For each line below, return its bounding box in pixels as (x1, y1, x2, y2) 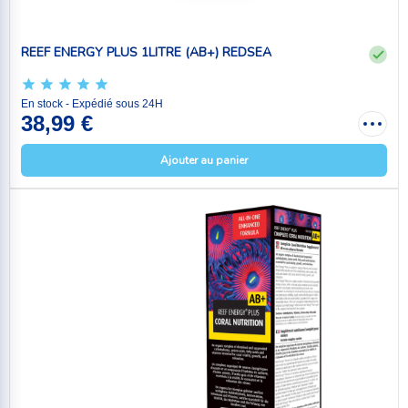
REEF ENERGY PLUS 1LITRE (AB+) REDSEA (21, 43, 271, 61)
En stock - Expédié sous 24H (21, 97, 163, 111)
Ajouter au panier (160, 153, 248, 168)
